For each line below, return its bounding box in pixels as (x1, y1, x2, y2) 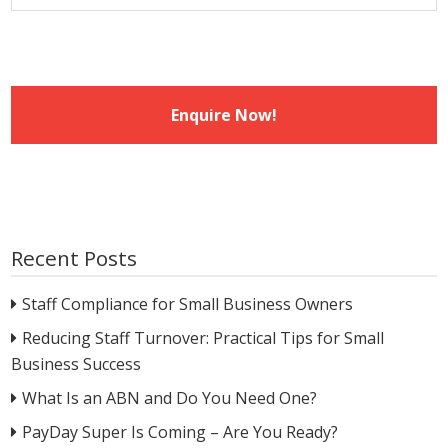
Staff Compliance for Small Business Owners (22, 292, 353, 315)
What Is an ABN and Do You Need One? (22, 386, 317, 409)
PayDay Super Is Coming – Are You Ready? (22, 420, 338, 443)
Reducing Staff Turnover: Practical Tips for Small (22, 326, 384, 349)
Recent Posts (11, 243, 138, 272)
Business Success (11, 352, 142, 375)
